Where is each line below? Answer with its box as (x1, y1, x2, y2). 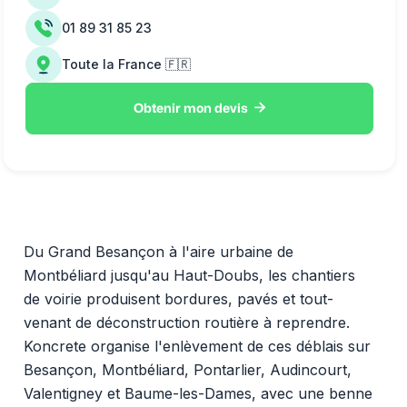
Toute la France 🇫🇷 (62, 56, 191, 72)
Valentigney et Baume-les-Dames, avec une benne (23, 383, 372, 402)
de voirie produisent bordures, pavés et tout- (23, 289, 333, 308)
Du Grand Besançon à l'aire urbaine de (23, 242, 293, 261)
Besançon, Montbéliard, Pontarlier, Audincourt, (23, 360, 352, 379)
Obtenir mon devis (134, 102, 249, 114)
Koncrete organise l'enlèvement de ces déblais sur (23, 336, 371, 355)
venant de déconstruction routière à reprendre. (23, 313, 350, 332)
